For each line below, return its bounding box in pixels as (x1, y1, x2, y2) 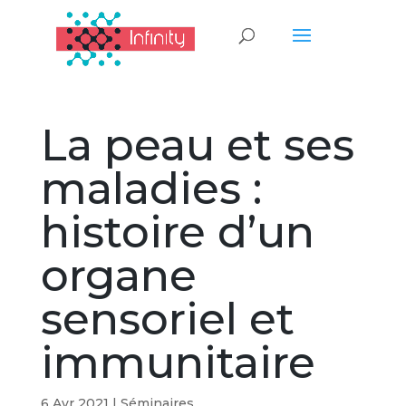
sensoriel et (40, 293, 295, 345)
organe (40, 249, 197, 302)
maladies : (40, 162, 262, 215)
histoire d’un (40, 206, 314, 258)
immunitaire (40, 336, 315, 389)
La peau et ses (40, 119, 354, 171)
